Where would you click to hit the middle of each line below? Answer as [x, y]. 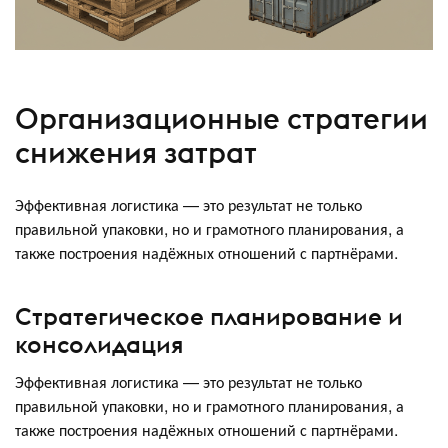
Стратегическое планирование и [209, 316]
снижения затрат [136, 153]
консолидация [99, 344]
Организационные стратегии [221, 119]
